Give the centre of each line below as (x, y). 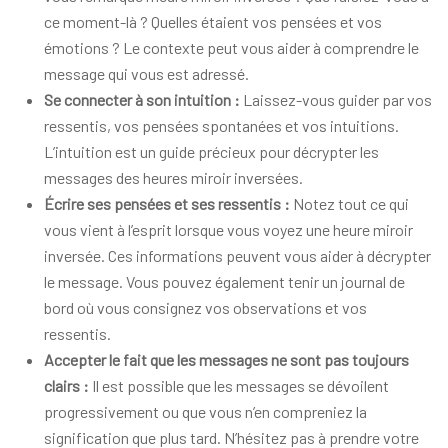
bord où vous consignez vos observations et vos (205, 307)
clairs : (68, 385)
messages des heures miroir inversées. (173, 177)
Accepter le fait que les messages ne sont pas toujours (226, 359)
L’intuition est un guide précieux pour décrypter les (211, 151)
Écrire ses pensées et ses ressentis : (168, 203)
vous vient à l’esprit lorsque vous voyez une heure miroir (228, 229)
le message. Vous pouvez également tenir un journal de (224, 281)
